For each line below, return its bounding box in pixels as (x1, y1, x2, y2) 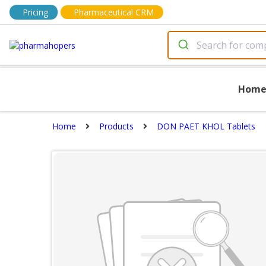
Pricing (23, 7, 48, 18)
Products (99, 121, 134, 132)
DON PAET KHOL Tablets (157, 121, 255, 132)
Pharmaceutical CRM (74, 7, 154, 18)
